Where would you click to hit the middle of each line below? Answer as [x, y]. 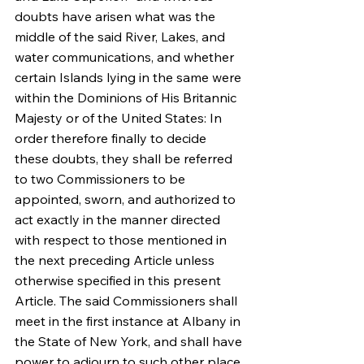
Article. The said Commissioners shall [128, 301]
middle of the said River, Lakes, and [121, 37]
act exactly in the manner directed [119, 219]
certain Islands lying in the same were [130, 77]
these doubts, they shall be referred [125, 158]
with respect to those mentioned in [122, 240]
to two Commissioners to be [102, 179]
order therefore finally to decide [112, 138]
